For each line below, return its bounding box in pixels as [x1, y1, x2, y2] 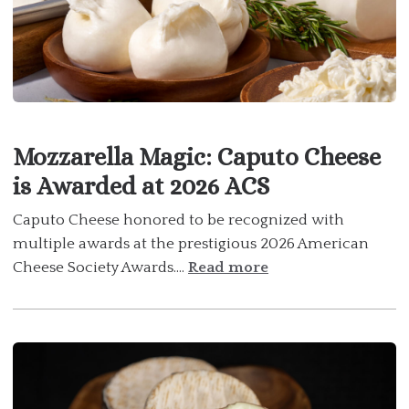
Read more [188, 259, 268, 277]
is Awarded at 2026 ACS [13, 172, 269, 201]
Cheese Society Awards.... [13, 259, 188, 277]
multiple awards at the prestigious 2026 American [13, 236, 369, 253]
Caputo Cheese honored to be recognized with [13, 212, 344, 229]
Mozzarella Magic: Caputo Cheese [13, 142, 381, 172]
